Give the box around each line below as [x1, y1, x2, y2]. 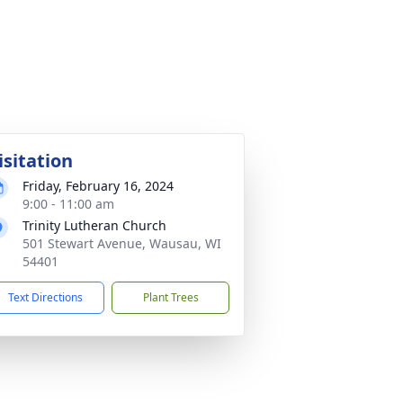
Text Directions [8, 290, 83, 305]
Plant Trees [142, 290, 199, 305]
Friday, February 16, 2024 [22, 177, 174, 194]
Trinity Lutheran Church [22, 217, 166, 234]
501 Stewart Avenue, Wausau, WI [22, 235, 221, 252]
